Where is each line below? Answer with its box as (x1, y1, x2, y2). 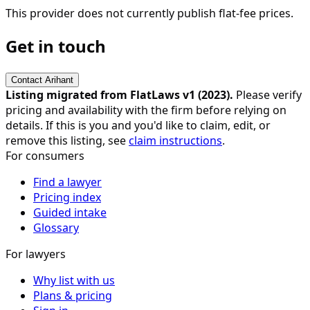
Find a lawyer (33, 174, 102, 190)
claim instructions (129, 132, 222, 148)
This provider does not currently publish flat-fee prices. (6, 5, 293, 21)
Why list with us (33, 272, 115, 288)
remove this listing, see (6, 132, 126, 148)
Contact (11, 74, 45, 85)
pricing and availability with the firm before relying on (6, 102, 286, 118)
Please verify (236, 86, 302, 102)
